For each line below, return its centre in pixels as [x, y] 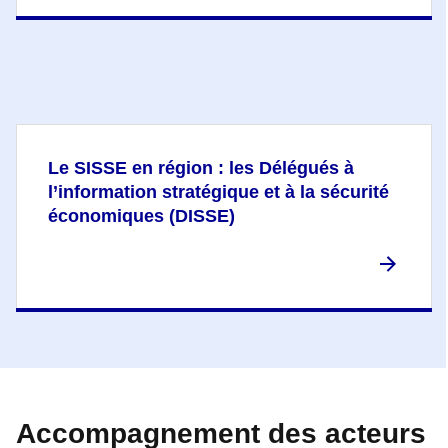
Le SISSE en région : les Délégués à [201, 167]
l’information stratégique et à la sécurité [218, 191]
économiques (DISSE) [141, 215]
